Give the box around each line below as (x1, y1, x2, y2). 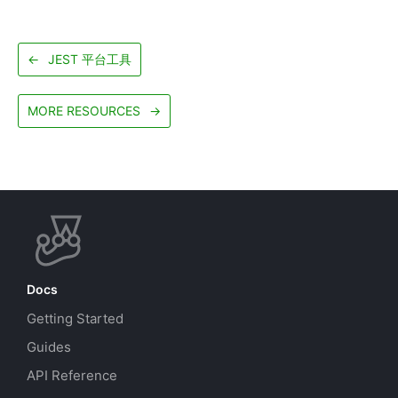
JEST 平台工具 (48, 52, 131, 67)
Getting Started (27, 310, 123, 327)
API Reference (27, 367, 117, 384)
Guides (27, 338, 71, 355)
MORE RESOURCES (28, 103, 140, 118)
